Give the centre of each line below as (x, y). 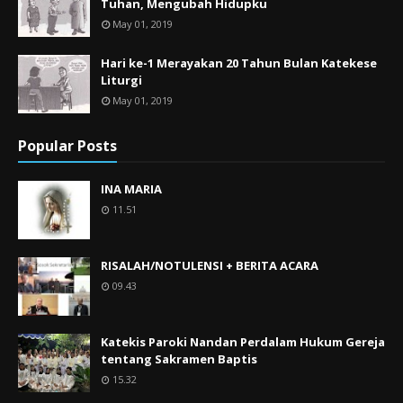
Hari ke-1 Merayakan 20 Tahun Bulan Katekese (239, 63)
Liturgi (121, 80)
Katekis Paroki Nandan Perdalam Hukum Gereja (243, 342)
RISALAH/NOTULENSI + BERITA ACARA (210, 265)
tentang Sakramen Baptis (179, 359)
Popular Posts (67, 146)
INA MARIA (131, 189)
